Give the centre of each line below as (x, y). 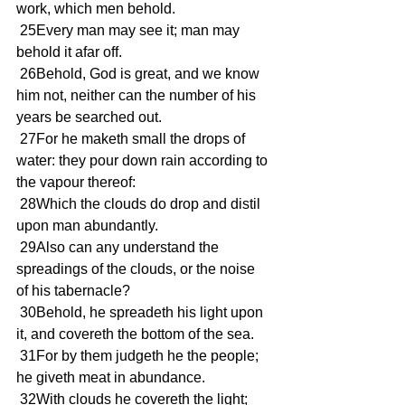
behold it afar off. (69, 52)
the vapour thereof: (76, 182)
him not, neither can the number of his (138, 95)
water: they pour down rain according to (144, 160)
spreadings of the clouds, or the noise (137, 269)
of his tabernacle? (73, 291)
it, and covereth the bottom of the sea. (135, 334)
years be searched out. (89, 117)
